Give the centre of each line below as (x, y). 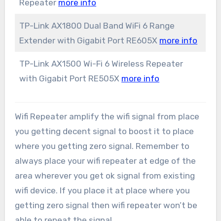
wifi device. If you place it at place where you (102, 190)
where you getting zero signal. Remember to (102, 146)
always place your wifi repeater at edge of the (105, 161)
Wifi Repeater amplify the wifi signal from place (107, 116)
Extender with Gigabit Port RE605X (90, 41)
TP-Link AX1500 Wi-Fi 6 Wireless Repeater (101, 64)
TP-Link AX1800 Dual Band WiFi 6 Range (97, 26)
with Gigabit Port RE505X (71, 79)
